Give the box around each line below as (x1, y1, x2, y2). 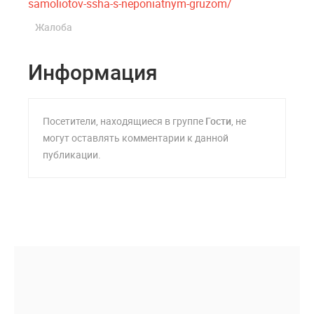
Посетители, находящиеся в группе (43, 114, 205, 128)
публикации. (43, 148, 101, 162)
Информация (28, 57, 158, 87)
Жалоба (35, 20, 72, 34)
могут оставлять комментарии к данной (43, 131, 228, 145)
